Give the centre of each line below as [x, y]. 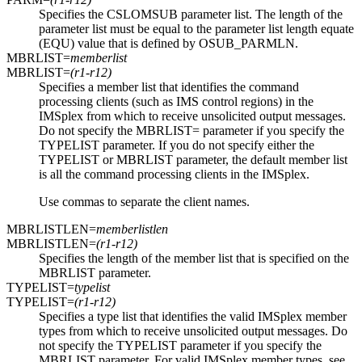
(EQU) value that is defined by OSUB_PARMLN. [168, 44]
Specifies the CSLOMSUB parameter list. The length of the [191, 15]
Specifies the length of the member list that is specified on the [194, 259]
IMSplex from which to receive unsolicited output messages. [192, 116]
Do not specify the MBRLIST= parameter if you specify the [192, 131]
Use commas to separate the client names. [144, 202]
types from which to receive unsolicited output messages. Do [193, 331]
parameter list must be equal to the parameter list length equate [196, 29]
